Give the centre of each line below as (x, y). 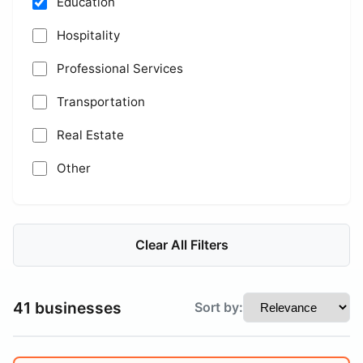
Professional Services (120, 68)
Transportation (101, 102)
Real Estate (90, 135)
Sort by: (219, 307)
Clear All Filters (181, 245)
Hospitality (88, 35)
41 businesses (67, 307)
